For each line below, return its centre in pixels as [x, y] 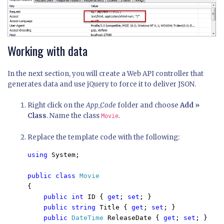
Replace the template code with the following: [103, 137]
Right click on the [57, 105]
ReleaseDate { [135, 217]
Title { [115, 207]
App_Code [101, 105]
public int [65, 196]
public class [53, 175]
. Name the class [74, 115]
